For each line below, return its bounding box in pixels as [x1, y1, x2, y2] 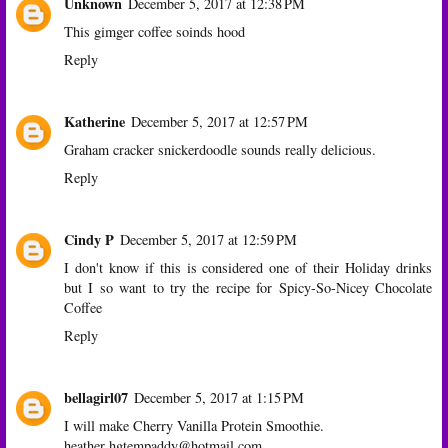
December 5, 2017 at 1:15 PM [134, 387, 304, 407]
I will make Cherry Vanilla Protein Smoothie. [64, 415, 324, 435]
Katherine [64, 110, 125, 132]
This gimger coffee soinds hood [64, 21, 245, 41]
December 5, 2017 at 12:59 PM [120, 229, 297, 249]
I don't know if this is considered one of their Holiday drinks [64, 257, 432, 277]
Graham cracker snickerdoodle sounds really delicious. [64, 139, 376, 159]
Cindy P [64, 228, 114, 250]
